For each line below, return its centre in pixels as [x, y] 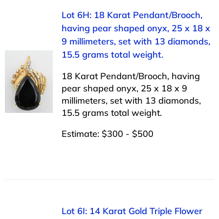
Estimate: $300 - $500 [107, 133]
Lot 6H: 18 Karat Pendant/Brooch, [132, 15]
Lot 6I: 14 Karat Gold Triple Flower [132, 211]
